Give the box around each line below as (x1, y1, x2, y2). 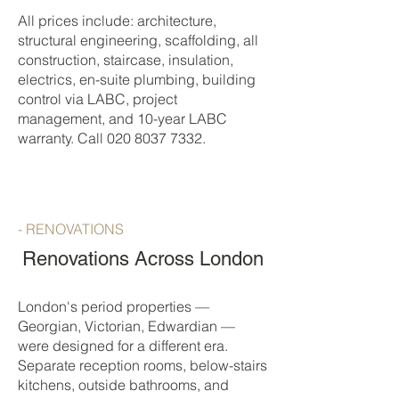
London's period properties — (18, 297, 209, 315)
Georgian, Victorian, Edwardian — (18, 317, 235, 335)
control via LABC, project (18, 90, 177, 108)
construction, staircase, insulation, (18, 51, 233, 69)
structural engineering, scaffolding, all (18, 31, 258, 49)
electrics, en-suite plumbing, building (18, 70, 256, 88)
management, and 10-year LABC (18, 110, 227, 127)
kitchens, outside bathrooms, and (18, 376, 229, 394)
